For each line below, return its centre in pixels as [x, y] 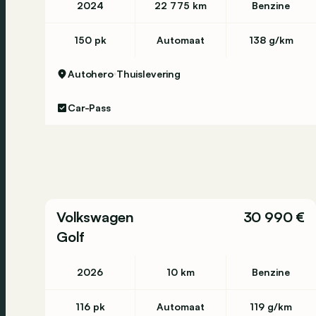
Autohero [91, 74]
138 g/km [271, 40]
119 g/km [271, 306]
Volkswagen [95, 217]
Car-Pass [89, 108]
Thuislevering [148, 74]
